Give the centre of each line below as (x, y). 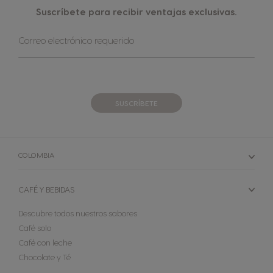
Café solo (35, 228)
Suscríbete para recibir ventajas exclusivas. (136, 12)
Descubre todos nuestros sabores (78, 213)
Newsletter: (40, 84)
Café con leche (45, 243)
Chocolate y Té (44, 257)
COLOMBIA (36, 155)
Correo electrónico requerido (76, 41)
